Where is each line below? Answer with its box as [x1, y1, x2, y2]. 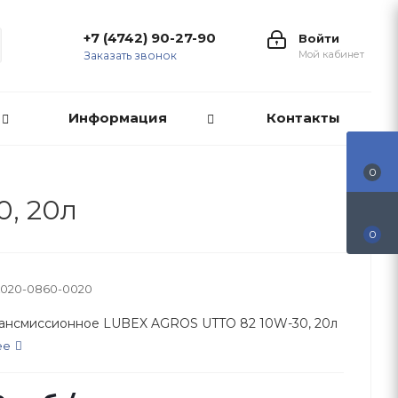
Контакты [266, 109, 340, 126]
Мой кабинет [298, 48, 364, 60]
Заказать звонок [84, 49, 177, 62]
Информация [68, 109, 167, 126]
